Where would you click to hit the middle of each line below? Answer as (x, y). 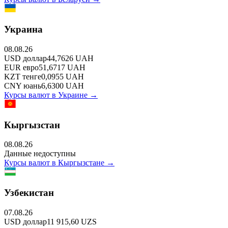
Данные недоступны (40, 154)
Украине (73, 95)
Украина (23, 30)
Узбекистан (29, 193)
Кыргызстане (81, 163)
